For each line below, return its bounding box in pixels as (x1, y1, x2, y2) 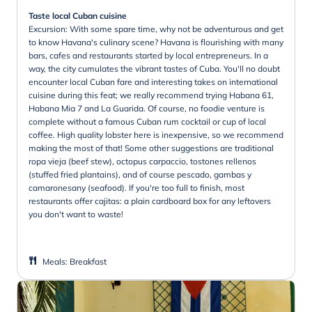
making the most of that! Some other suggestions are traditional (29, 142, 274, 153)
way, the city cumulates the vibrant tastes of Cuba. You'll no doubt (29, 63, 280, 74)
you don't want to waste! (29, 208, 123, 219)
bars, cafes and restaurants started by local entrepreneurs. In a (29, 49, 268, 61)
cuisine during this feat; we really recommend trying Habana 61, (29, 89, 274, 100)
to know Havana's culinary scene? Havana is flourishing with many (29, 36, 283, 47)
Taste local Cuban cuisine (29, 10, 127, 21)
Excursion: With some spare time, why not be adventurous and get (29, 23, 283, 34)
